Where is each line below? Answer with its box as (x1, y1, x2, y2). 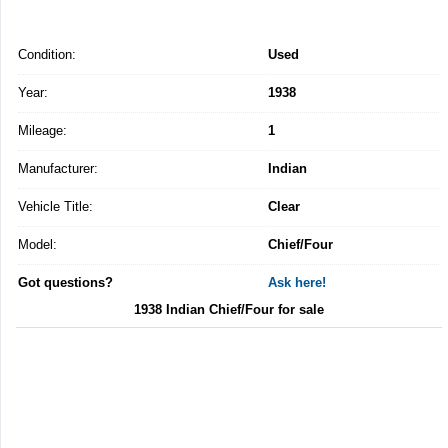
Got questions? (18, 274, 113, 290)
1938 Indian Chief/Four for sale (133, 301, 324, 317)
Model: (18, 236, 57, 252)
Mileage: (18, 122, 67, 138)
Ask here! (268, 274, 326, 290)
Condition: (18, 46, 76, 62)
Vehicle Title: (18, 198, 93, 214)
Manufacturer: (18, 160, 98, 176)
